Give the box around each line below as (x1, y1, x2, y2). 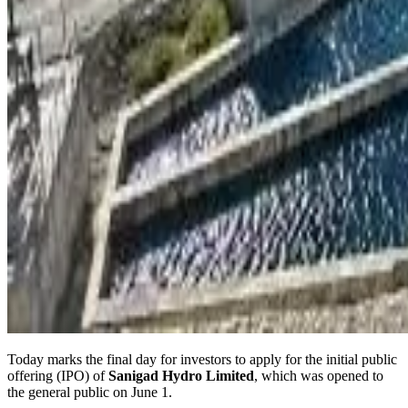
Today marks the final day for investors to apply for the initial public (7, 352, 397, 368)
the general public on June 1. (7, 384, 172, 401)
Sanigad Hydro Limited (108, 368, 254, 384)
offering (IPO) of (7, 368, 108, 384)
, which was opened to (254, 368, 383, 384)
